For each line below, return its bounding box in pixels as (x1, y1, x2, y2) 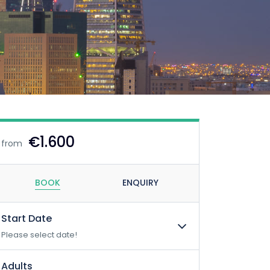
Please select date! (1, 229, 77, 240)
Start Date (1, 212, 52, 225)
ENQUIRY (122, 177, 159, 189)
